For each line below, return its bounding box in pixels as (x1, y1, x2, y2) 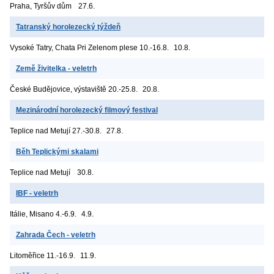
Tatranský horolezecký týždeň (16, 22, 120, 31)
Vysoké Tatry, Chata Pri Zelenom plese (10, 43, 138, 52)
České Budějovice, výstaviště (10, 84, 106, 94)
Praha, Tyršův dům (10, 1, 72, 10)
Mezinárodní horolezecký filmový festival (16, 105, 158, 114)
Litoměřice (10, 251, 45, 260)
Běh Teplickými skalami (16, 147, 98, 156)
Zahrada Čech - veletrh (16, 230, 95, 239)
